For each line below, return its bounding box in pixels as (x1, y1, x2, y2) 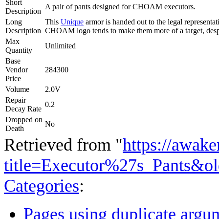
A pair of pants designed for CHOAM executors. (45, 2, 196, 11)
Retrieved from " (4, 134, 123, 154)
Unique (61, 17, 84, 26)
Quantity (5, 45, 32, 54)
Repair (5, 95, 26, 104)
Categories (4, 175, 79, 196)
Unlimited (45, 41, 76, 50)
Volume (5, 85, 29, 93)
